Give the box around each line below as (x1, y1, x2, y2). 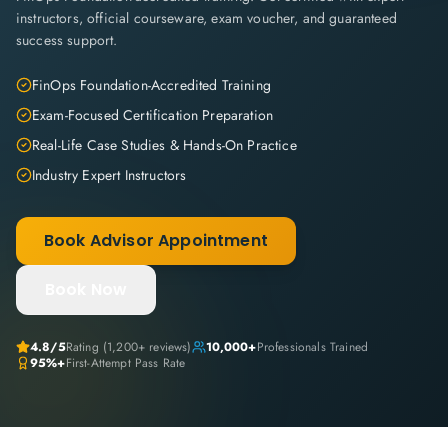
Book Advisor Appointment (44, 229, 268, 252)
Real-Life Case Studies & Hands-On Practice (32, 135, 297, 155)
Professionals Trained (256, 338, 369, 356)
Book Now (45, 278, 128, 301)
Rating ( (65, 338, 108, 356)
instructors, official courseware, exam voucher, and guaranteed (16, 8, 397, 28)
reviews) (145, 338, 192, 356)
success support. (16, 30, 118, 50)
